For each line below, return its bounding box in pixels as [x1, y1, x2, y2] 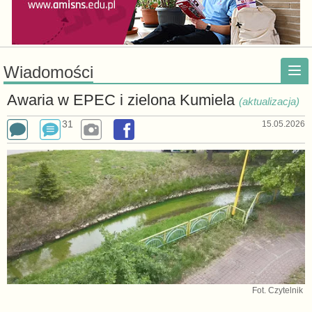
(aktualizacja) [238, 95, 299, 107]
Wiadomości [3, 63, 93, 81]
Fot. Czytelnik [252, 285, 304, 295]
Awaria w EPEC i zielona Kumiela [6, 91, 239, 109]
